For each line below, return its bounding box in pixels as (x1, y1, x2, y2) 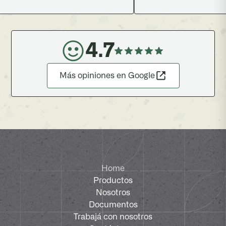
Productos (93, 176, 133, 185)
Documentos (88, 200, 138, 209)
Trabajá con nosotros (74, 212, 152, 221)
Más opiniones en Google (59, 71, 155, 80)
